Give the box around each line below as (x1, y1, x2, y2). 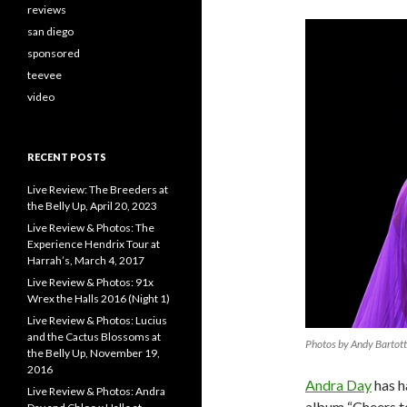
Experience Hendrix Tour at (27, 237, 160, 251)
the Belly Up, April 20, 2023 (27, 199, 157, 213)
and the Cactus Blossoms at (27, 330, 161, 343)
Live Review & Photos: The (27, 221, 154, 234)
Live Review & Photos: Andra (27, 384, 165, 398)
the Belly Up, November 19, (27, 346, 160, 360)
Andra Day (305, 375, 372, 393)
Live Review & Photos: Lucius (27, 313, 167, 327)
